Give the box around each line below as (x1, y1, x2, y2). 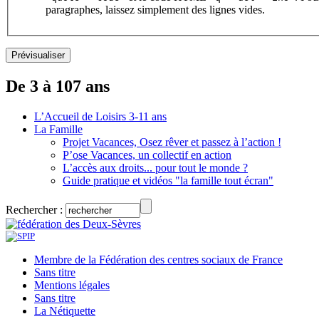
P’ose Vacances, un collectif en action (63, 149, 231, 162)
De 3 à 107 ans (6, 77, 110, 96)
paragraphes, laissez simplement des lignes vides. (46, 4, 265, 16)
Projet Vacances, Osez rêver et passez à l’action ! (63, 136, 281, 149)
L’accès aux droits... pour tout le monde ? (63, 162, 248, 174)
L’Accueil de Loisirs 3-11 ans (34, 110, 167, 123)
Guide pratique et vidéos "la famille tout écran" (63, 174, 273, 187)
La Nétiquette (34, 305, 95, 318)
